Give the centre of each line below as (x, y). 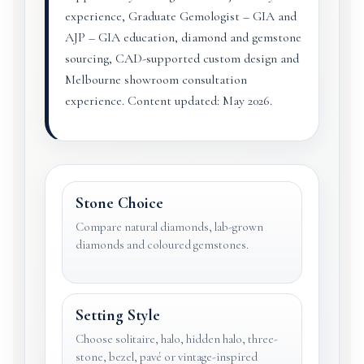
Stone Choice (119, 203)
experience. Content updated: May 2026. (169, 101)
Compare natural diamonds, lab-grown (169, 227)
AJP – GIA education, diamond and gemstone (183, 37)
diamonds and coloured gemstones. (162, 245)
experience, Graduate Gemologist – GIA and (181, 16)
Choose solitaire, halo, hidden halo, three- (177, 339)
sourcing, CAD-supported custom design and (182, 58)
